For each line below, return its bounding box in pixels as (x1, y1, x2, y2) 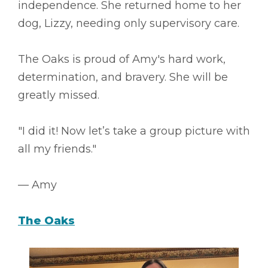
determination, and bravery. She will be (18, 71, 228, 84)
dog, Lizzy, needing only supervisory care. (18, 17, 239, 31)
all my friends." (18, 142, 96, 156)
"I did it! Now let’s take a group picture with (18, 124, 250, 138)
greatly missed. (18, 89, 99, 102)
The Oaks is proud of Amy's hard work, (18, 53, 226, 66)
